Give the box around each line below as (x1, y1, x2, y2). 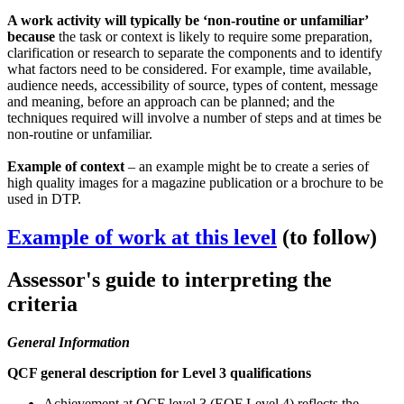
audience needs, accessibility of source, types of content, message (7, 78, 378, 94)
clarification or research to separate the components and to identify (7, 45, 382, 61)
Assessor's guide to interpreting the (7, 268, 332, 292)
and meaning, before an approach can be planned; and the (7, 94, 335, 110)
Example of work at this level (7, 225, 277, 250)
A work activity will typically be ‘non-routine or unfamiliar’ (7, 13, 368, 29)
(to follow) (277, 225, 377, 250)
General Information (7, 334, 130, 350)
